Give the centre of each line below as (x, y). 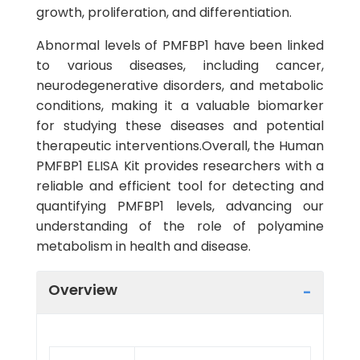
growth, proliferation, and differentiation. (164, 12)
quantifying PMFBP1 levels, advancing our (180, 206)
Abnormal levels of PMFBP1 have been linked (180, 45)
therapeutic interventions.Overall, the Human (180, 146)
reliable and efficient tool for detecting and (180, 186)
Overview (83, 289)
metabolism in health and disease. (143, 246)
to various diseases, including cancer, (180, 65)
